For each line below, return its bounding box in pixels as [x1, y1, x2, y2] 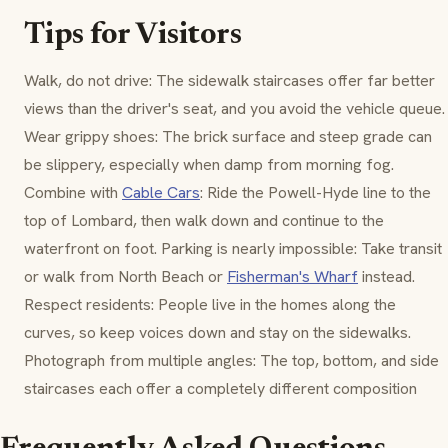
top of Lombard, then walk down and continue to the [24, 210, 384, 232]
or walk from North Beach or [24, 266, 227, 288]
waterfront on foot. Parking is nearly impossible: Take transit [24, 238, 442, 260]
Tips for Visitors [24, 21, 242, 52]
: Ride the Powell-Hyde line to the [200, 182, 431, 204]
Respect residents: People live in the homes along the [24, 294, 396, 316]
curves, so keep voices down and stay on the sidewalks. [24, 322, 411, 344]
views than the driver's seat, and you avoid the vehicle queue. [24, 98, 445, 120]
